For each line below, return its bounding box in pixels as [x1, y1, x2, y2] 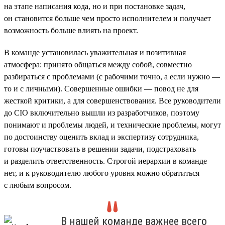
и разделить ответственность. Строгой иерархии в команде [4, 156, 207, 165]
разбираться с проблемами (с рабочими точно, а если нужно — [4, 72, 220, 81]
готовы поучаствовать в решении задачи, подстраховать [4, 144, 196, 153]
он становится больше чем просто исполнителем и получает [4, 14, 211, 23]
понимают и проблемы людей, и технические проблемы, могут [4, 120, 221, 129]
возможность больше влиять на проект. [4, 26, 138, 35]
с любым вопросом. [4, 180, 71, 189]
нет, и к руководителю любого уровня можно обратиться [4, 168, 199, 177]
